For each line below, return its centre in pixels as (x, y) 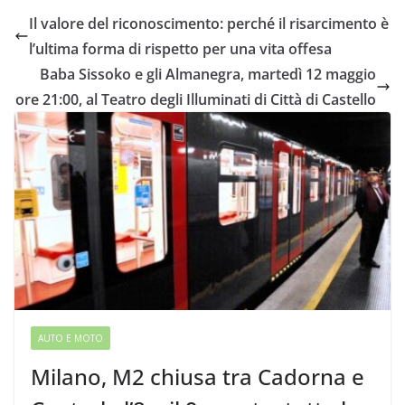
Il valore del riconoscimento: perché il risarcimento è (209, 24)
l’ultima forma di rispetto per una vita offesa (180, 49)
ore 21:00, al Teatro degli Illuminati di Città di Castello (196, 100)
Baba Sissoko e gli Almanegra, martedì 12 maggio (208, 75)
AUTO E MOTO (71, 339)
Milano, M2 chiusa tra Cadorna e (198, 377)
